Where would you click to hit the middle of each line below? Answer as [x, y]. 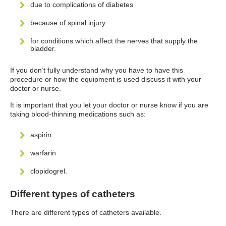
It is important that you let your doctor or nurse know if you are [109, 105]
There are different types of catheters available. [86, 212]
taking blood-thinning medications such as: [78, 114]
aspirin [41, 135]
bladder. [43, 48]
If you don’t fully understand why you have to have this [97, 70]
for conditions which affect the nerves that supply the [114, 41]
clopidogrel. [49, 171]
